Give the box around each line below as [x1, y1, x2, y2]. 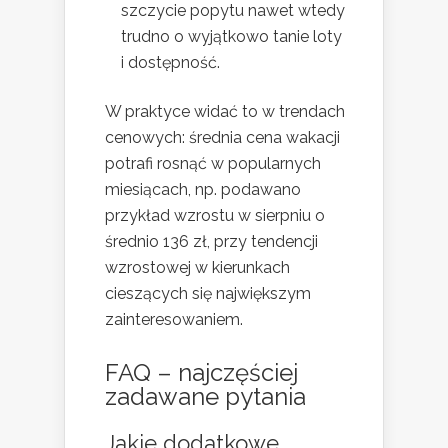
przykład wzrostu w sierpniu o [105, 206, 325, 226]
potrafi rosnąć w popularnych [105, 154, 321, 174]
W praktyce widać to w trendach [105, 102, 345, 122]
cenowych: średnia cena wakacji [105, 128, 340, 148]
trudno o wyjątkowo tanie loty [121, 27, 342, 47]
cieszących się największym [105, 284, 311, 304]
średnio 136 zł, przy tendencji [105, 232, 318, 252]
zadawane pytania [105, 382, 306, 412]
